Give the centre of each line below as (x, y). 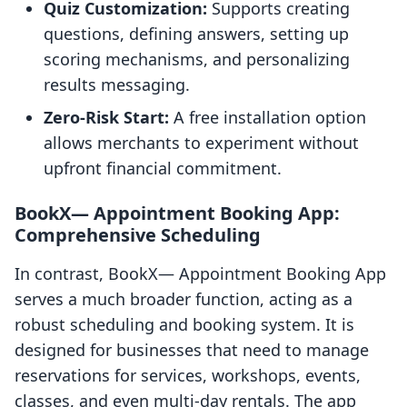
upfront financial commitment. (163, 169)
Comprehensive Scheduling (138, 235)
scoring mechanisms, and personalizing (197, 60)
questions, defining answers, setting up (196, 34)
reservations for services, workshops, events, (188, 376)
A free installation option (268, 118)
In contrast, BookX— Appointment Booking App (200, 274)
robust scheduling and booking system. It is (184, 325)
